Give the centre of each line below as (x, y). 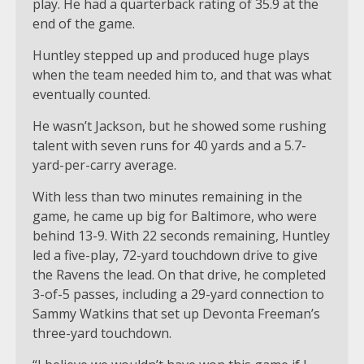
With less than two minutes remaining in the (167, 197)
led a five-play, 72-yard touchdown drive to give (175, 256)
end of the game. (84, 24)
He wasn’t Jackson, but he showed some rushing (180, 126)
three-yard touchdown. (102, 334)
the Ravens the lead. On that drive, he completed (179, 275)
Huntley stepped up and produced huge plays (171, 56)
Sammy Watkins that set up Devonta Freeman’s (176, 314)
